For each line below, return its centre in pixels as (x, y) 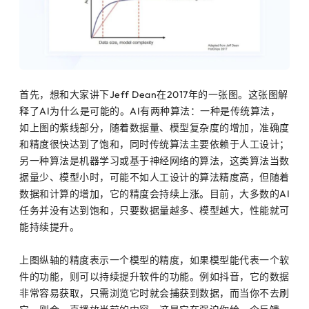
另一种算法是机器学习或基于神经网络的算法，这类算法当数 (154, 160)
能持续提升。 (49, 227)
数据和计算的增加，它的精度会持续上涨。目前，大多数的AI (154, 193)
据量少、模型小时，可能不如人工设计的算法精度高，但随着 (154, 177)
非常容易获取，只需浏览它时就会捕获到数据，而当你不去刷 (154, 293)
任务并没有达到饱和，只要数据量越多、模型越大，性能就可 (154, 210)
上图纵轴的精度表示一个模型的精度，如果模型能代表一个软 (154, 260)
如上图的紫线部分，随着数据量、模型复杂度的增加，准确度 (154, 127)
